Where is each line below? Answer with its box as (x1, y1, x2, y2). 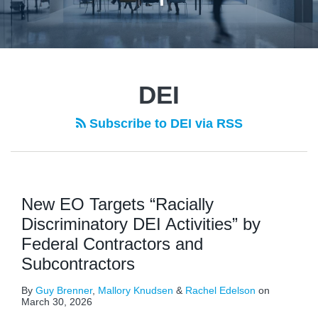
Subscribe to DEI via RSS (85, 116, 243, 131)
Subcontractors (21, 254, 135, 273)
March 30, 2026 (21, 296, 92, 307)
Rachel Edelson (185, 285, 256, 296)
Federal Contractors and (21, 234, 203, 253)
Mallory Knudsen (98, 285, 173, 296)
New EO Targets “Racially (21, 194, 214, 214)
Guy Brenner (35, 285, 92, 296)
